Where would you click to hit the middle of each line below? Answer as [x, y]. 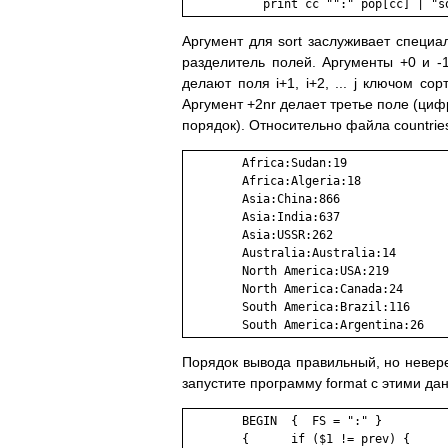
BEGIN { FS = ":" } [284, 421]
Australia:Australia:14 [291, 253]
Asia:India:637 [263, 217]
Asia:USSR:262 [259, 235]
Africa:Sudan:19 [266, 163]
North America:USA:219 [287, 271]
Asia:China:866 [263, 199]
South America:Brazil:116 [298, 307]
